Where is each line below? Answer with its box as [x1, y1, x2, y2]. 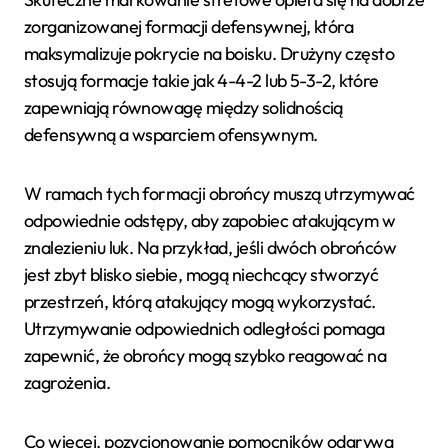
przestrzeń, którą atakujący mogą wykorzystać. [24, 289, 376, 313]
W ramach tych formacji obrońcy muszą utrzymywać [24, 181, 415, 205]
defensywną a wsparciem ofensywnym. [24, 122, 318, 146]
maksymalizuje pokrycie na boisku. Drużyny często [24, 41, 395, 65]
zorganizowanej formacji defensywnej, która [24, 14, 354, 38]
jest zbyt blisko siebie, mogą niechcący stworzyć [24, 262, 379, 286]
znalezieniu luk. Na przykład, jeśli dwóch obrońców [24, 235, 397, 259]
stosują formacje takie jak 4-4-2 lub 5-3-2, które [24, 68, 379, 92]
